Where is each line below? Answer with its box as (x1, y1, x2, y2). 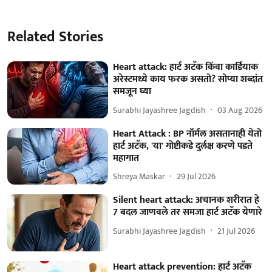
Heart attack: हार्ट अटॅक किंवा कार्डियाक (113, 59, 259, 76)
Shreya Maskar (113, 169, 166, 184)
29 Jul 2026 (177, 169, 216, 184)
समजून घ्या (113, 83, 152, 100)
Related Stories (7, 25, 103, 50)
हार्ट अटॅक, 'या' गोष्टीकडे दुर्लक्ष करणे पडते (113, 137, 253, 154)
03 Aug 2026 (217, 103, 263, 117)
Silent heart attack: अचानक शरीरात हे (113, 192, 260, 209)
